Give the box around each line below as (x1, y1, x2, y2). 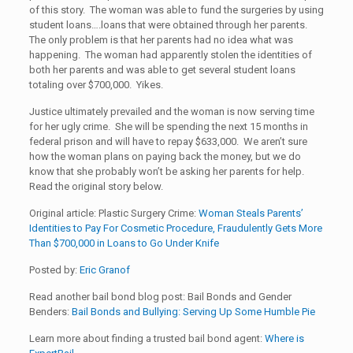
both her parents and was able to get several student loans (28, 63, 295, 76)
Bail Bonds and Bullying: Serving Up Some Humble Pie (71, 305, 315, 318)
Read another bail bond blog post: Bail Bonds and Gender (28, 290, 292, 303)
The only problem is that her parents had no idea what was (28, 33, 293, 46)
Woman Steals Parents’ (198, 206, 303, 219)
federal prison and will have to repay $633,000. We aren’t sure (28, 135, 307, 147)
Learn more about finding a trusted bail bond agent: (28, 332, 265, 344)
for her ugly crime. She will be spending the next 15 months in (28, 120, 308, 132)
